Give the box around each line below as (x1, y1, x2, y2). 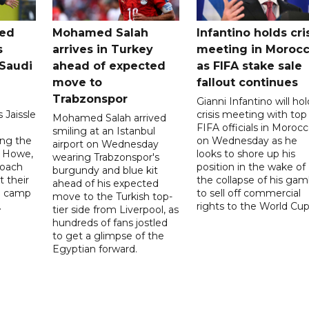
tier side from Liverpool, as (52, 203, 179, 216)
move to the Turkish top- (52, 190, 173, 203)
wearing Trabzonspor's (52, 150, 160, 163)
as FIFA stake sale (196, 59, 302, 72)
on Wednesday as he (196, 134, 297, 147)
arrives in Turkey (52, 42, 154, 56)
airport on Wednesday (52, 137, 159, 150)
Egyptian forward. (52, 242, 138, 255)
